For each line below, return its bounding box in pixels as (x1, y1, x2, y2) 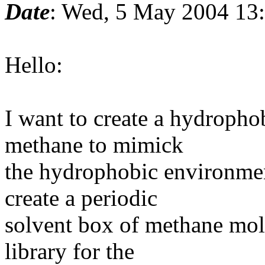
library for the (5, 238, 134, 264)
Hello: (5, 51, 63, 77)
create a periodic (5, 185, 157, 211)
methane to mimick (5, 131, 183, 157)
